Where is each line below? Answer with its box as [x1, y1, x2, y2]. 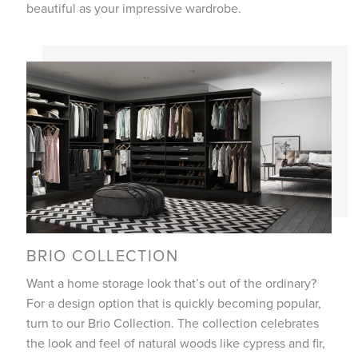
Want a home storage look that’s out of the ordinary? [26, 273, 316, 292]
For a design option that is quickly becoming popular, [26, 293, 321, 312]
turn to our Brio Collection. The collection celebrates [26, 313, 319, 332]
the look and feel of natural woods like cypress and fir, [26, 333, 325, 352]
